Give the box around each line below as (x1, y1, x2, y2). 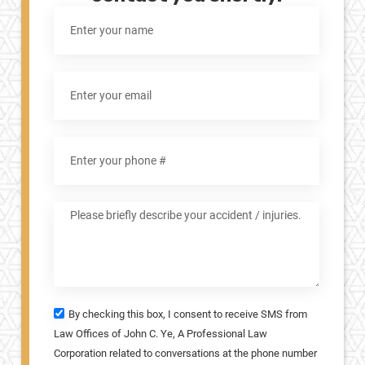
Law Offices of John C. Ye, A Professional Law (54, 328, 267, 341)
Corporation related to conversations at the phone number (54, 347, 317, 360)
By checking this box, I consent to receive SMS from (68, 308, 307, 321)
